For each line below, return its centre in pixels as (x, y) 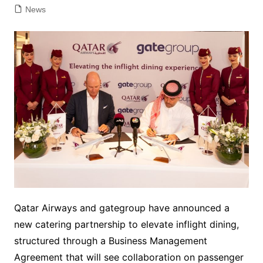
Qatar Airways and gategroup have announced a (122, 208)
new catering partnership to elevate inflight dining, (126, 225)
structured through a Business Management (110, 241)
